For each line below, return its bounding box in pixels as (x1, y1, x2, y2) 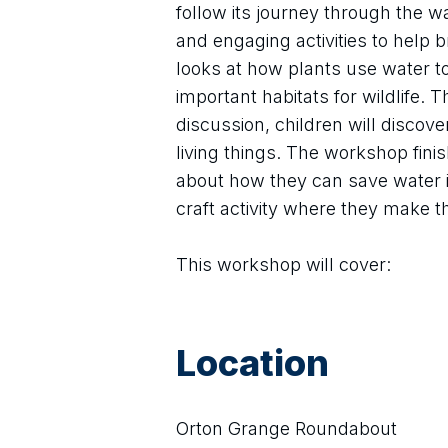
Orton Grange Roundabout (176, 418, 397, 439)
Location (176, 341, 329, 385)
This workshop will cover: (176, 254, 391, 275)
